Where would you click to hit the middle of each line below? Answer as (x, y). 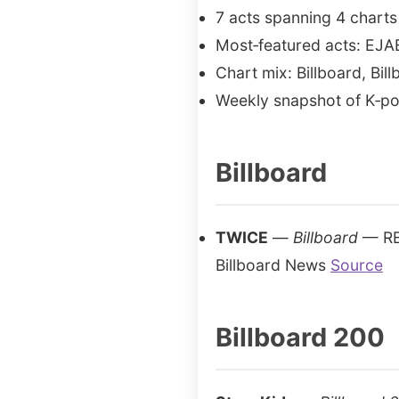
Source (357, 265)
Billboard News (273, 265)
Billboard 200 (300, 337)
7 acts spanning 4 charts (306, 17)
